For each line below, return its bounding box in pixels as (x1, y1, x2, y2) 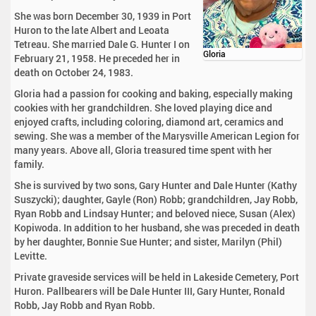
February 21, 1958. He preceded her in (14, 51, 180, 66)
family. (14, 157, 44, 171)
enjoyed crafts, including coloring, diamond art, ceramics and (14, 115, 284, 129)
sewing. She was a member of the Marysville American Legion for (14, 129, 300, 143)
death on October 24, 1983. (14, 66, 133, 80)
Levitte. (14, 249, 47, 263)
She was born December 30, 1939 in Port (14, 9, 191, 23)
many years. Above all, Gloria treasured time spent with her (14, 143, 272, 157)
